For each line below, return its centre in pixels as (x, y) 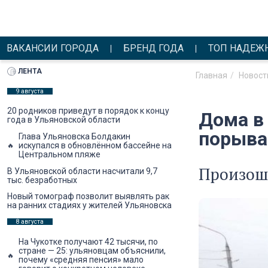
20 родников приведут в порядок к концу (88, 111)
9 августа (30, 91)
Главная (211, 75)
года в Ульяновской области (64, 120)
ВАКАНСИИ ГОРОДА (53, 48)
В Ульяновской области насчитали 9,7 (82, 171)
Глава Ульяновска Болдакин (74, 136)
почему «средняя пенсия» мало (81, 259)
